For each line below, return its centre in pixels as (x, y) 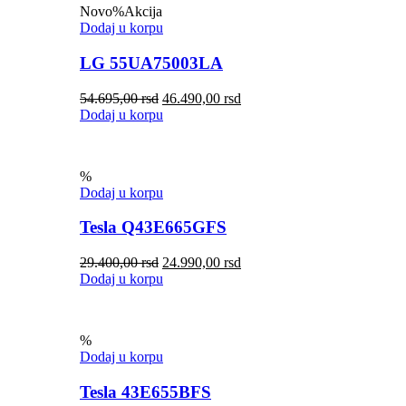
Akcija (143, 12)
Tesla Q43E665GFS (153, 227)
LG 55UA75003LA (151, 63)
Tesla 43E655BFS (145, 391)
